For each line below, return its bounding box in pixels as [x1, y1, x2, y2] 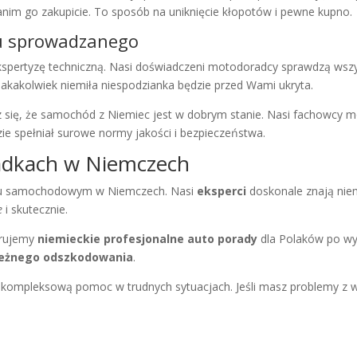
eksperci [197, 183, 247, 199]
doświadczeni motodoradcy [135, 59, 279, 75]
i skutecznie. [2, 202, 69, 218]
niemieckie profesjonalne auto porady [37, 231, 258, 247]
